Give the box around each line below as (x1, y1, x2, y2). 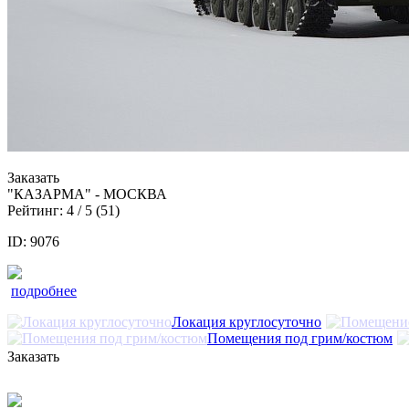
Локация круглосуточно (172, 313, 321, 330)
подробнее (11, 282, 77, 299)
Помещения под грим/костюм (207, 330, 393, 346)
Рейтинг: (7, 202, 67, 218)
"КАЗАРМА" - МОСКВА (7, 185, 167, 202)
